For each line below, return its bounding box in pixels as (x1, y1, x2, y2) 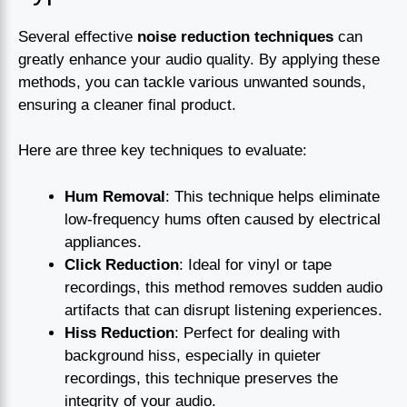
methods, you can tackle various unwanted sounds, (18, 73, 366, 91)
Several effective (18, 27, 137, 45)
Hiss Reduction (65, 323, 174, 342)
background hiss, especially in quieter (65, 346, 321, 364)
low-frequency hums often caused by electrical (65, 210, 381, 228)
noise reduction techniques (137, 27, 333, 45)
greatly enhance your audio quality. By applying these (18, 50, 380, 68)
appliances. (65, 233, 142, 251)
